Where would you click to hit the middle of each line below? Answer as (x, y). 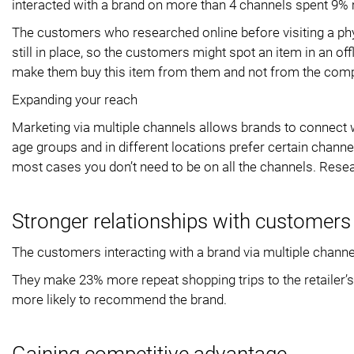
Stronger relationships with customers (181, 221)
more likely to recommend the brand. (119, 299)
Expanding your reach (75, 99)
